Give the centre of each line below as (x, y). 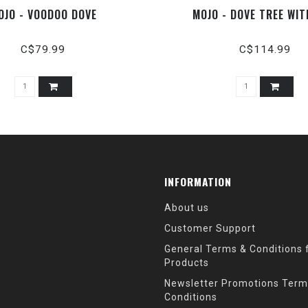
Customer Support (210, 228)
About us (187, 207)
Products (187, 262)
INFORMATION (198, 181)
